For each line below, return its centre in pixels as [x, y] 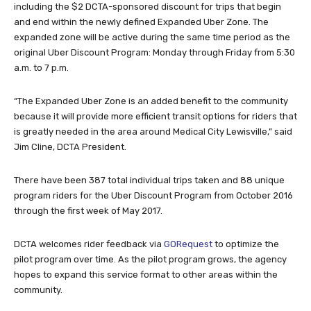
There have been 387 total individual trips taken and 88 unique [149, 180]
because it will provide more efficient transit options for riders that [155, 116]
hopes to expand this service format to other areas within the [146, 274]
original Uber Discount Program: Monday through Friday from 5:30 [154, 52]
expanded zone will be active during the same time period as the [152, 37]
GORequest [188, 244]
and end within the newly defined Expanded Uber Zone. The [141, 22]
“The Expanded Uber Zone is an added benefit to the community [151, 101]
